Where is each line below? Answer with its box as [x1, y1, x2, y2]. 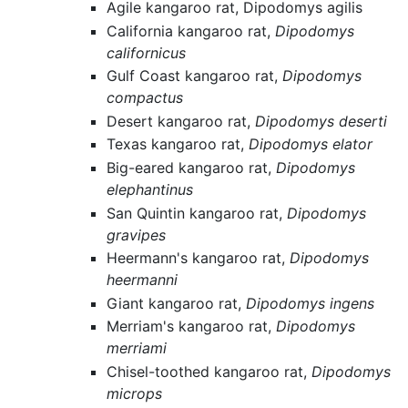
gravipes [107, 225, 167, 244]
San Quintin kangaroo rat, [107, 203, 288, 222]
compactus [107, 88, 184, 107]
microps [107, 384, 163, 403]
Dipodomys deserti [255, 111, 388, 130]
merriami [107, 339, 168, 358]
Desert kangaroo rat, [107, 111, 256, 130]
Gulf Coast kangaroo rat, [107, 66, 283, 86]
